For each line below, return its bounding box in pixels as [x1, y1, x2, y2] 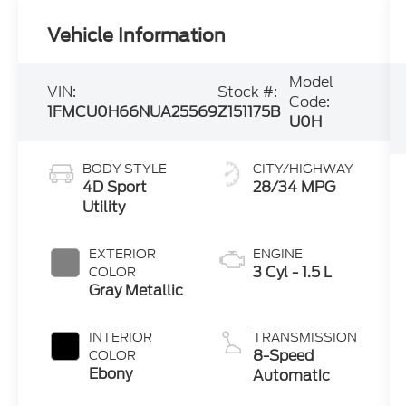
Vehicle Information [47, 24, 227, 47]
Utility [82, 197, 126, 218]
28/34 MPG [252, 177, 335, 198]
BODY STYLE [82, 159, 168, 179]
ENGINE [252, 245, 303, 264]
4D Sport [82, 177, 148, 198]
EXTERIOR [89, 245, 157, 264]
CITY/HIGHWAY [252, 159, 353, 179]
